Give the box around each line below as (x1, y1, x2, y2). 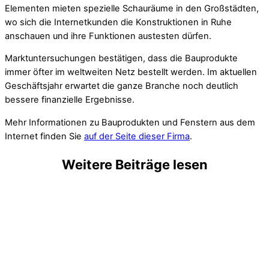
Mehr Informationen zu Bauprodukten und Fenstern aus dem (5, 116, 255, 128)
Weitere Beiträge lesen (61, 157, 208, 173)
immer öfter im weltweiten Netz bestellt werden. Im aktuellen (5, 67, 257, 78)
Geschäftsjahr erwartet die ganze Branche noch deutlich (5, 80, 238, 92)
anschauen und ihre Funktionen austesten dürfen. (5, 30, 211, 41)
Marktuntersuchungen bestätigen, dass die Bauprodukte (5, 53, 238, 64)
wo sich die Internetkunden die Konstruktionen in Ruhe (5, 16, 232, 28)
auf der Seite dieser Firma (84, 130, 190, 142)
